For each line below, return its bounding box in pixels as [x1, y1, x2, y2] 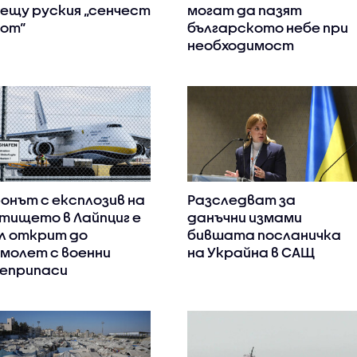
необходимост [187, 37, 295, 53]
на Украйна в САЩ [187, 245, 316, 261]
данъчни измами [187, 210, 303, 226]
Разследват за [187, 192, 296, 208]
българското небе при [187, 20, 349, 36]
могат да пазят [187, 2, 303, 18]
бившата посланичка [187, 227, 342, 243]
